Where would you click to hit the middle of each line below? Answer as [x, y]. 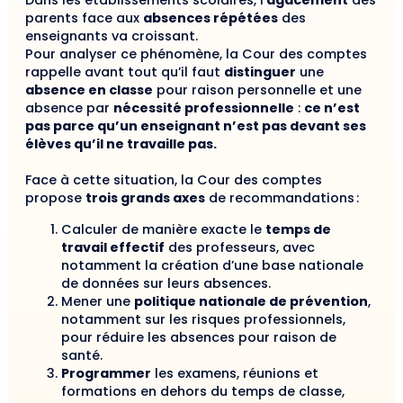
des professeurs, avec [240, 247]
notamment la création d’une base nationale [212, 265]
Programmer [106, 373]
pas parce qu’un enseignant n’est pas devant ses [196, 126]
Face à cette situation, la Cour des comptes [174, 180]
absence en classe [89, 90]
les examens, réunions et [235, 373]
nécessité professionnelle [204, 108]
